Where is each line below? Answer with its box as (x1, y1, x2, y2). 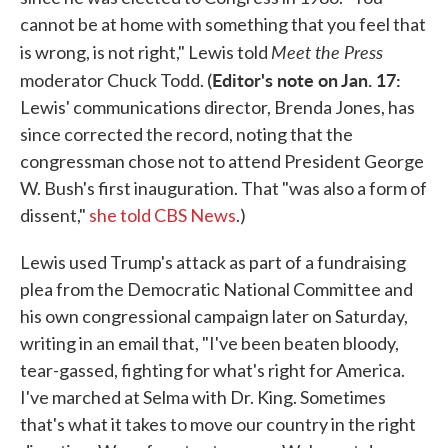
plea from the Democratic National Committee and (20, 278, 413, 301)
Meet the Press (271, 39, 383, 65)
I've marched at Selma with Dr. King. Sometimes (20, 386, 386, 409)
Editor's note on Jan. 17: (212, 67, 401, 93)
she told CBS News (89, 204, 236, 227)
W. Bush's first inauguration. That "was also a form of (20, 177, 427, 200)
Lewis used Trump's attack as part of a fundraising (20, 251, 406, 274)
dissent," (20, 204, 89, 227)
